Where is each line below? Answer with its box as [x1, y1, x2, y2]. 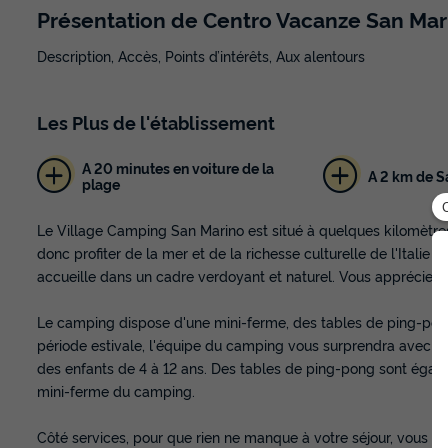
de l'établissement [109, 110, 275, 135]
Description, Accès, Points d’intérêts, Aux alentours [37, 46, 365, 66]
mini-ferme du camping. [37, 381, 195, 401]
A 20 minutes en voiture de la [81, 157, 274, 177]
